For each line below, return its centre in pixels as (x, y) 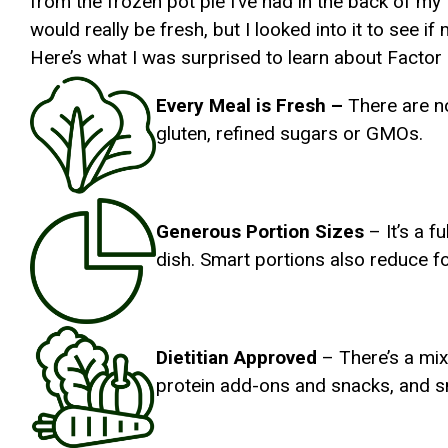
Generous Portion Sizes (260, 231)
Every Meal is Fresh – (249, 105)
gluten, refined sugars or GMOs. (289, 133)
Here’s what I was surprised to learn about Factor (236, 57)
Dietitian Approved (239, 357)
